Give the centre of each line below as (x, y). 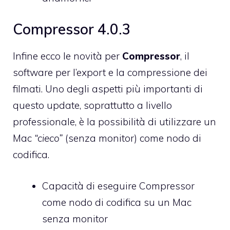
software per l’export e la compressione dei (110, 73)
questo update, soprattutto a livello (92, 106)
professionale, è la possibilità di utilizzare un (114, 122)
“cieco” (49, 138)
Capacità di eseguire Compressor (118, 186)
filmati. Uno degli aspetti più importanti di (108, 89)
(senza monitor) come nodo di (132, 138)
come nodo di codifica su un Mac (117, 202)
